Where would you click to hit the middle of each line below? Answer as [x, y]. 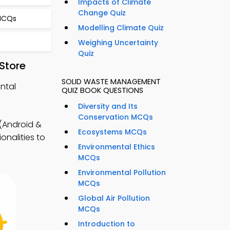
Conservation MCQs [116, 117]
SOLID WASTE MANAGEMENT [111, 82]
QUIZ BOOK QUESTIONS [102, 91]
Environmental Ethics [117, 147]
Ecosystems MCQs [112, 132]
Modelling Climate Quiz [121, 28]
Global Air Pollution [114, 198]
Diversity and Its [108, 107]
